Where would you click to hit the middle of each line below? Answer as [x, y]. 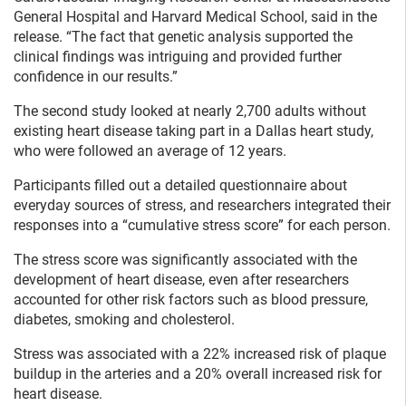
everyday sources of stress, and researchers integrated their [202, 206]
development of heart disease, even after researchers [181, 280]
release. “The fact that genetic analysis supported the [183, 37]
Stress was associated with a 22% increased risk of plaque [200, 354]
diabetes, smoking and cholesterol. [124, 320]
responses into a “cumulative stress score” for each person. [202, 226]
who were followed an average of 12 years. [150, 151]
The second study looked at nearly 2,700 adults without [190, 111]
